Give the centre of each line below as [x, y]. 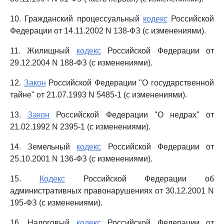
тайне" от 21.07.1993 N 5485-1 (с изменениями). [98, 95]
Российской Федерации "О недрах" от [132, 115]
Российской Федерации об [139, 179]
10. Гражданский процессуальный [76, 19]
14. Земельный [43, 147]
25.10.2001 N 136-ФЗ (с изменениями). [81, 159]
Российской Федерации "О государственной [130, 83]
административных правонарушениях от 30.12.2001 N [112, 191]
